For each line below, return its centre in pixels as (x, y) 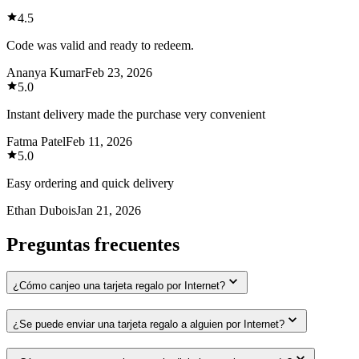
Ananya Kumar (46, 72)
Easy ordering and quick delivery (90, 183)
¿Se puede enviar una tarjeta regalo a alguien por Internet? (149, 325)
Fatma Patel (36, 141)
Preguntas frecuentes (93, 244)
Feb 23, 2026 (119, 72)
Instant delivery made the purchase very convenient (136, 114)
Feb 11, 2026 (99, 141)
